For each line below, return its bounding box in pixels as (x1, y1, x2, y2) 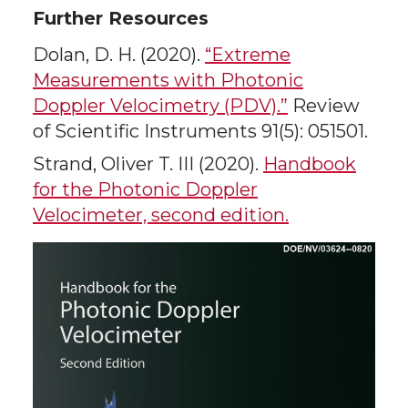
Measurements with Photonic (33, 69, 303, 91)
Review (288, 95, 360, 117)
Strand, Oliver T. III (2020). (33, 153, 263, 175)
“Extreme (205, 44, 291, 66)
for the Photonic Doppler (33, 178, 258, 200)
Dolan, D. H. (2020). (33, 44, 205, 66)
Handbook (263, 153, 356, 175)
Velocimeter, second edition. (33, 204, 289, 226)
